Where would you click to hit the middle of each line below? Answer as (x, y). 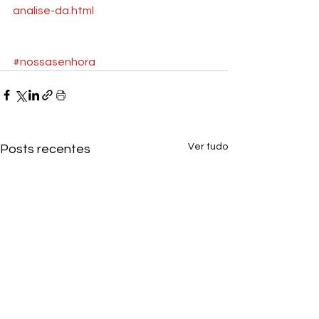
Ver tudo (208, 147)
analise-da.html (53, 11)
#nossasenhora (54, 62)
